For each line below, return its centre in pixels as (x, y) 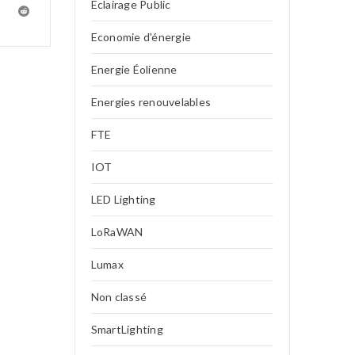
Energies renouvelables (151, 102)
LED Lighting (123, 199)
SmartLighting (127, 329)
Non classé (118, 297)
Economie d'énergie (141, 37)
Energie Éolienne (134, 69)
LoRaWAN (117, 232)
